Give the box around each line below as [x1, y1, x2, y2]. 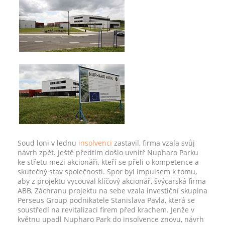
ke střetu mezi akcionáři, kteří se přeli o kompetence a [18, 157, 199, 167]
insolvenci [78, 138, 112, 148]
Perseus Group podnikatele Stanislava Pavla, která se [18, 195, 195, 205]
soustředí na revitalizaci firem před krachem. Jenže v [18, 205, 194, 214]
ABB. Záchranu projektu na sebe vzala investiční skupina [18, 186, 207, 195]
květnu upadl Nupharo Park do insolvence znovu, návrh [18, 214, 204, 224]
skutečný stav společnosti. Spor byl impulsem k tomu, [18, 167, 197, 176]
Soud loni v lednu [18, 138, 78, 148]
